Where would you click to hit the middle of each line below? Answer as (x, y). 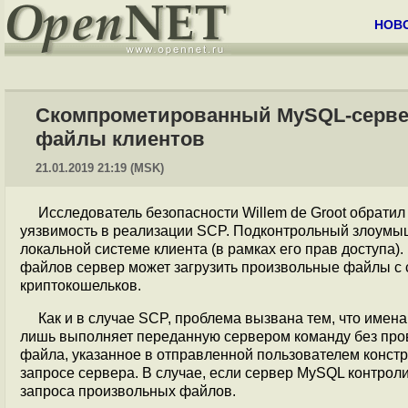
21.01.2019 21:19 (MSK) (100, 168)
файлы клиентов (120, 139)
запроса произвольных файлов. (128, 391)
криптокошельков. (81, 286)
